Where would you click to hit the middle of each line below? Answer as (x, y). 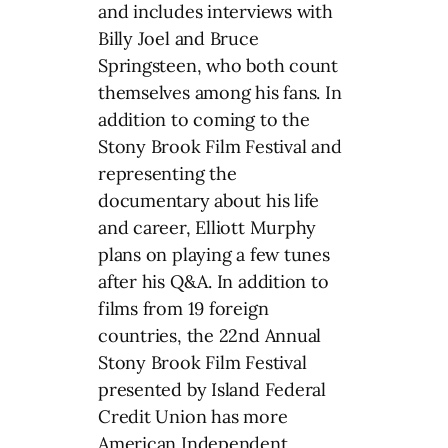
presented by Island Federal (212, 389)
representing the (167, 173)
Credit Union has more (193, 416)
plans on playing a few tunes (214, 254)
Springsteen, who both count (218, 65)
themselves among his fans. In (220, 92)
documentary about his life (209, 200)
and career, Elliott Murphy (207, 227)
